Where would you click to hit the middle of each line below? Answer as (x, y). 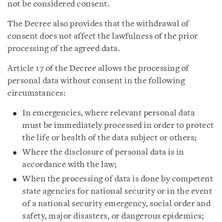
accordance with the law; (69, 165)
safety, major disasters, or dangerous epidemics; (113, 216)
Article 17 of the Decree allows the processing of (98, 69)
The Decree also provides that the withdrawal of (98, 24)
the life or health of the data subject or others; (110, 138)
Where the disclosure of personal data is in (103, 152)
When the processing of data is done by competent (118, 179)
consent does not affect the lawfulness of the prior (103, 36)
